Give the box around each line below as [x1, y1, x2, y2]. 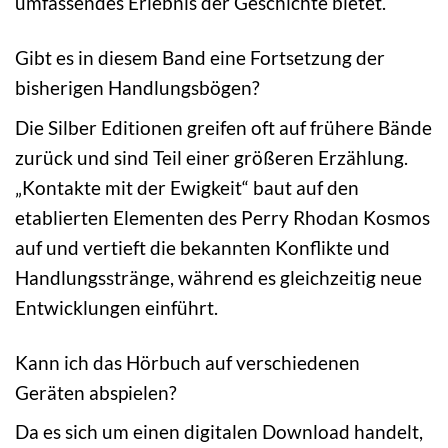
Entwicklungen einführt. [15, 295, 218, 319]
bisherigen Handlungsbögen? [15, 76, 260, 100]
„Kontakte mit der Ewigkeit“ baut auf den [15, 175, 359, 199]
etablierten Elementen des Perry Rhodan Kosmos [15, 205, 430, 229]
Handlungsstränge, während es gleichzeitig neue [15, 265, 422, 289]
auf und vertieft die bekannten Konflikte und [15, 235, 390, 259]
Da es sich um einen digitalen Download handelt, [15, 420, 423, 444]
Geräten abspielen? [15, 380, 177, 404]
